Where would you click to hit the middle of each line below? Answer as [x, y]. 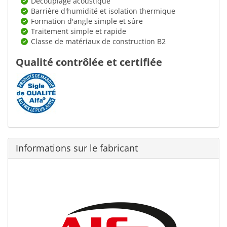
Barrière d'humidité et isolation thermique [103, 11]
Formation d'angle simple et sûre [87, 21]
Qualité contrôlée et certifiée [89, 62]
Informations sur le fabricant [77, 148]
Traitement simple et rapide [79, 31]
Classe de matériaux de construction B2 [98, 41]
